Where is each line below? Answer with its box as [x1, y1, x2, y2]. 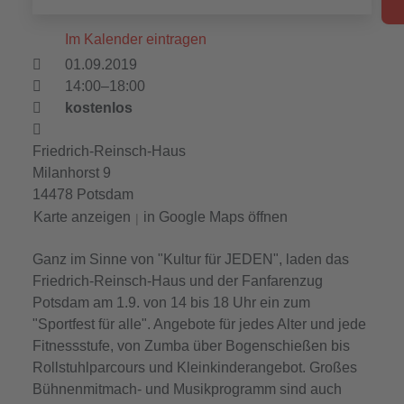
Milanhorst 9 [32, 164, 111, 180]
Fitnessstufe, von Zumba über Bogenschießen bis [32, 337, 350, 353]
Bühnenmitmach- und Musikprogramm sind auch [32, 381, 342, 397]
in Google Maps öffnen [142, 208, 288, 225]
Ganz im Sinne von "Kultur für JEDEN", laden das [32, 251, 349, 267]
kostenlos [64, 99, 133, 115]
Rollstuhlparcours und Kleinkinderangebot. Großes [32, 359, 357, 375]
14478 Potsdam [32, 186, 133, 202]
